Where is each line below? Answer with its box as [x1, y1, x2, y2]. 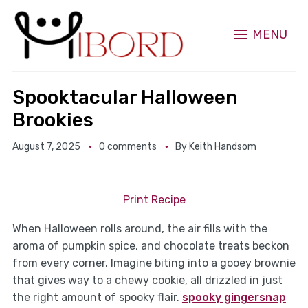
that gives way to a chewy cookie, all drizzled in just [12, 274, 283, 287]
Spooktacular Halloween [12, 86, 238, 109]
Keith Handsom [188, 141, 256, 153]
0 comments [98, 141, 157, 153]
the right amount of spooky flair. [12, 291, 182, 305]
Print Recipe [122, 193, 186, 207]
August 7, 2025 [12, 141, 80, 153]
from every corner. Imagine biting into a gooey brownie [12, 256, 296, 270]
